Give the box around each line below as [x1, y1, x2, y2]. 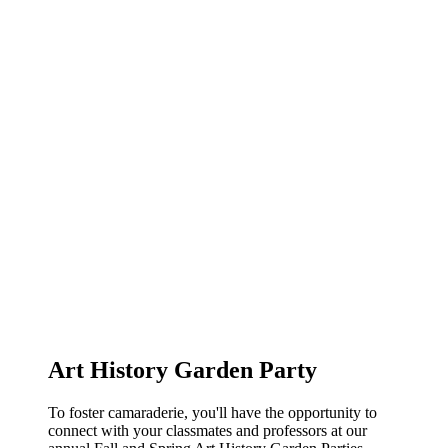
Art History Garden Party [48, 356, 317, 383]
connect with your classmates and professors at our [48, 421, 367, 439]
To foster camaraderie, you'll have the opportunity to [48, 403, 377, 421]
